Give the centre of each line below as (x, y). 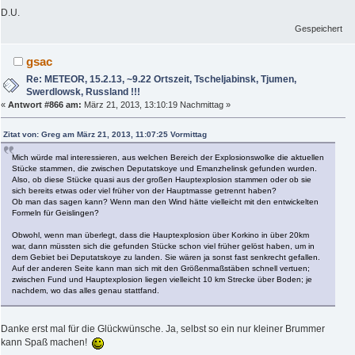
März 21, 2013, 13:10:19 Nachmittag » (156, 105)
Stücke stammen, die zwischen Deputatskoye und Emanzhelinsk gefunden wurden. (164, 169)
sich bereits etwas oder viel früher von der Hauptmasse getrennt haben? (144, 191)
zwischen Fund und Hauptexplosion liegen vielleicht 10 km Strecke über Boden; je (162, 280)
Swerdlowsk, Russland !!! (84, 92)
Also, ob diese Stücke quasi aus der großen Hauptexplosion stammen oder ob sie (162, 180)
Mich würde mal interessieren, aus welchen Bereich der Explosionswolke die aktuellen (168, 158)
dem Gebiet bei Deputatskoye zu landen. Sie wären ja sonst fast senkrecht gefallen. (166, 258)
